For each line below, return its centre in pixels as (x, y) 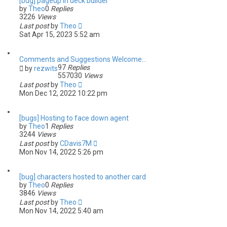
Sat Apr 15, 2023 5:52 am (60, 34)
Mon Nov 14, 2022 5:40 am (61, 211)
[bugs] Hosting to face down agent (74, 118)
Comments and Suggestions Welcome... (83, 59)
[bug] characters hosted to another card (83, 177)
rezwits (46, 68)
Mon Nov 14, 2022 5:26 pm (61, 152)
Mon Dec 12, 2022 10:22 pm (63, 93)
